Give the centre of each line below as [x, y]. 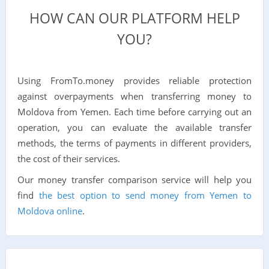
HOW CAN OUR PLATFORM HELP [134, 19]
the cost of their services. [68, 159]
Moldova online [50, 211]
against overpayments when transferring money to [134, 96]
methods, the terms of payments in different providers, [134, 143]
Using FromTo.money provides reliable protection [134, 81]
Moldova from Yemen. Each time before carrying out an [134, 112]
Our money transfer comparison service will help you [134, 180]
